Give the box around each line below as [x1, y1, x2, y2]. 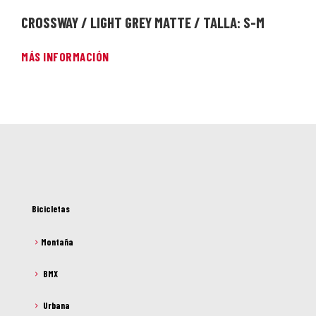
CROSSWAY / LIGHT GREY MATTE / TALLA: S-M [21, 13, 265, 31]
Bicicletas [32, 202, 70, 214]
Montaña [41, 236, 73, 248]
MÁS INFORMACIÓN [21, 49, 109, 63]
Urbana [43, 299, 70, 311]
